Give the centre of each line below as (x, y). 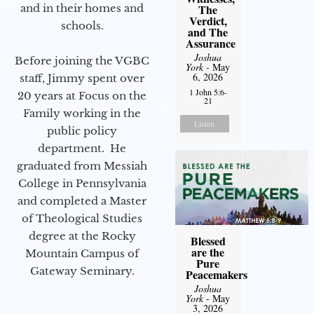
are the (208, 252)
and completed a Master (82, 201)
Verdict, (208, 21)
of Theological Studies (82, 219)
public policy (82, 131)
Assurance (210, 43)
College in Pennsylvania (82, 184)
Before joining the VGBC (82, 61)
